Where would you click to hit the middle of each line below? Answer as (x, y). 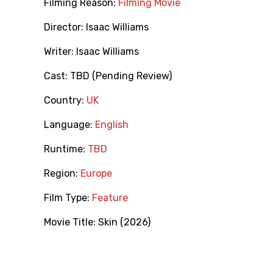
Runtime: (66, 149)
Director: (65, 27)
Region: (62, 174)
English (112, 125)
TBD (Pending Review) (121, 76)
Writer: (60, 52)
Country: (65, 101)
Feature (110, 198)
